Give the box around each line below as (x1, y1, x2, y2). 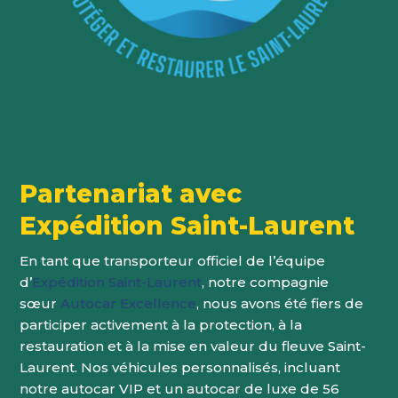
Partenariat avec (20, 178, 243, 209)
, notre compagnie (202, 273, 330, 291)
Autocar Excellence (60, 294, 197, 312)
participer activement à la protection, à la (20, 315, 303, 333)
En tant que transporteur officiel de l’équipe (20, 251, 326, 269)
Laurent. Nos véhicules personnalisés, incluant (20, 358, 341, 376)
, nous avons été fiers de (196, 294, 364, 312)
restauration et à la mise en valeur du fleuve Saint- (20, 337, 367, 354)
